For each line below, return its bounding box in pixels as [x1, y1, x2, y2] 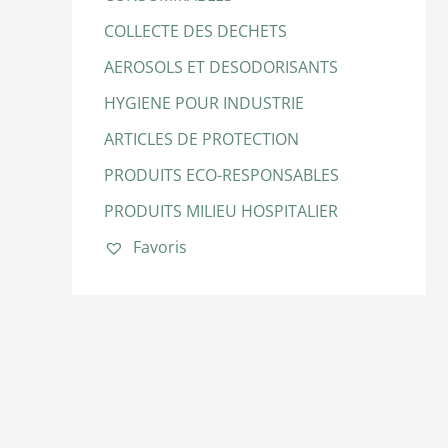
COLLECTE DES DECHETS [104, 19, 287, 42]
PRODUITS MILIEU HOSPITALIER [104, 199, 338, 222]
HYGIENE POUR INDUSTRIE [104, 91, 304, 114]
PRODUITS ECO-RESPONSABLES [104, 163, 339, 186]
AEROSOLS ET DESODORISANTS [104, 55, 338, 78]
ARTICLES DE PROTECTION [104, 127, 299, 150]
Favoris [129, 235, 187, 258]
